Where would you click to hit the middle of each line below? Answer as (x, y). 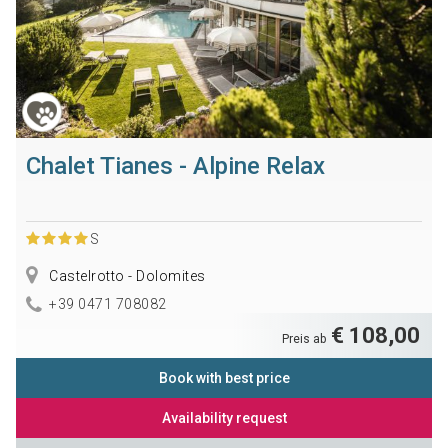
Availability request (224, 418)
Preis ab (306, 339)
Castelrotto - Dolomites (125, 275)
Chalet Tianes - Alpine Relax (175, 165)
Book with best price (224, 378)
